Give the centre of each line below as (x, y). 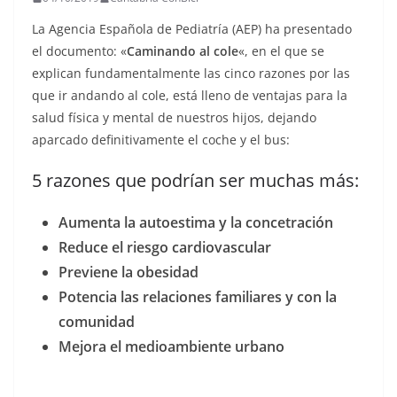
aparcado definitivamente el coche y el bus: (161, 140)
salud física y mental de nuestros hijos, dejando (174, 117)
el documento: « (79, 51)
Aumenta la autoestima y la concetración (196, 222)
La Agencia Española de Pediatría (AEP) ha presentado (192, 29)
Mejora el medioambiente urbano (171, 346)
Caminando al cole (183, 51)
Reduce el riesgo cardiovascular (165, 247)
